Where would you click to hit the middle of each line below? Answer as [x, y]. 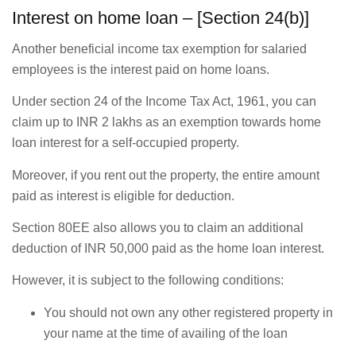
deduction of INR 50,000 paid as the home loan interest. [168, 249]
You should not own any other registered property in [188, 312]
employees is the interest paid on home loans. [141, 69]
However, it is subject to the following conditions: [148, 281]
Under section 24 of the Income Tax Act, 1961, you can [164, 102]
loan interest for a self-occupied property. [126, 143]
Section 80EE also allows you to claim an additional [158, 228]
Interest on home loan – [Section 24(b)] [161, 17]
